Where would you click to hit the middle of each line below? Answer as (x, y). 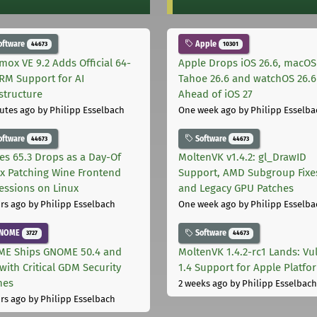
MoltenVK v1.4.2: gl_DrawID (242, 157)
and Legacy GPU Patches (236, 189)
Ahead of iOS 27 (215, 94)
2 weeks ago (203, 284)
